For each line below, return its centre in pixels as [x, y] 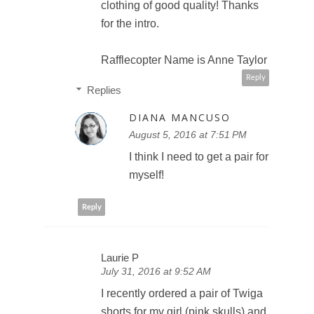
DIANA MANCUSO [180, 118]
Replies [104, 90]
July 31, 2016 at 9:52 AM [156, 272]
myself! [146, 175]
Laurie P [120, 258]
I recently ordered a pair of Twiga [182, 294]
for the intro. [130, 24]
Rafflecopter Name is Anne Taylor [184, 60]
